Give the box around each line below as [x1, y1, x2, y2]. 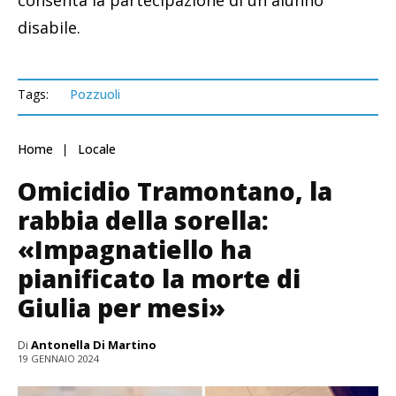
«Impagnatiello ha [18, 232, 252, 266]
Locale [78, 140, 116, 157]
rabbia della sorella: [18, 202, 269, 237]
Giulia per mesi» [18, 290, 225, 324]
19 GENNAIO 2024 [18, 351, 99, 365]
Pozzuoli [70, 85, 120, 103]
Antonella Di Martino [31, 336, 156, 353]
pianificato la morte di [18, 261, 301, 295]
